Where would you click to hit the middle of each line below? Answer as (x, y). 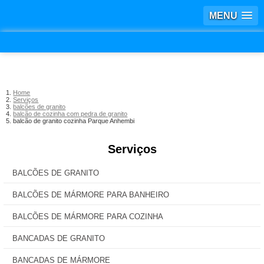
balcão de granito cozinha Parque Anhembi (74, 121)
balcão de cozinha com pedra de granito (70, 114)
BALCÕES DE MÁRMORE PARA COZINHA (88, 217)
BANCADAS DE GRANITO (59, 238)
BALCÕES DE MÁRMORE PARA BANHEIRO (91, 195)
